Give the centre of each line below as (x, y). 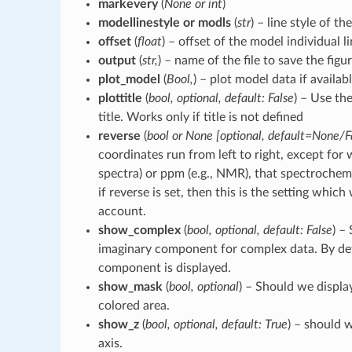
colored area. (134, 305)
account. (122, 211)
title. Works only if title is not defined (200, 117)
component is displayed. (164, 268)
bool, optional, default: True (216, 324)
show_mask (130, 286)
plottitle (120, 98)
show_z (118, 324)
